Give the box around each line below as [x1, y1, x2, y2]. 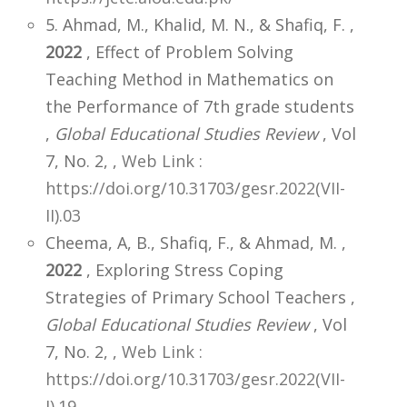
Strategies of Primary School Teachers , [45, 285, 355, 308]
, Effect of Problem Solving [82, 40, 293, 63]
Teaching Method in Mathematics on [45, 67, 333, 90]
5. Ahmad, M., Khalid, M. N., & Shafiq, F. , [45, 13, 354, 35]
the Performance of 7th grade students [45, 94, 354, 117]
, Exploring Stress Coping [82, 258, 283, 281]
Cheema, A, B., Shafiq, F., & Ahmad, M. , [45, 231, 346, 253]
